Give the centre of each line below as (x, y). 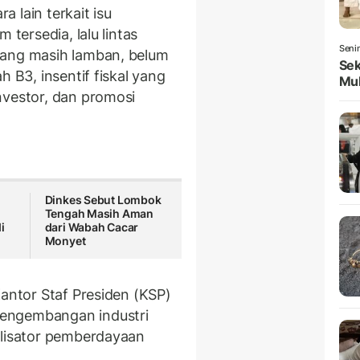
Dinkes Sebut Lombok (103, 200)
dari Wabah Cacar (92, 227)
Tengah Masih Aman (99, 214)
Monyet (65, 241)
